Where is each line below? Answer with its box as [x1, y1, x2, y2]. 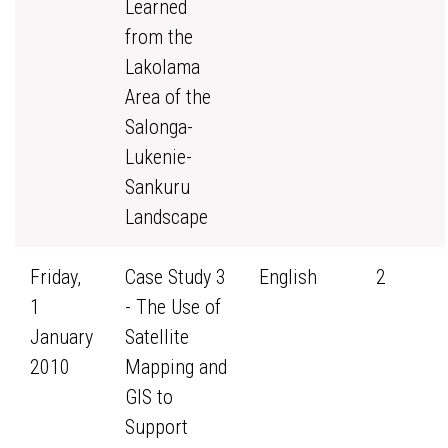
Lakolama [125, 55, 200, 79]
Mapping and [125, 355, 227, 379]
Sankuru [125, 175, 190, 199]
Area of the [125, 85, 211, 109]
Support [125, 415, 188, 439]
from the [125, 25, 193, 49]
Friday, [30, 265, 81, 289]
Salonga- [125, 115, 193, 139]
